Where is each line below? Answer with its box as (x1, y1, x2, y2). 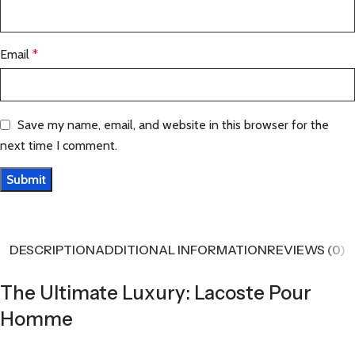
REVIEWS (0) (267, 242, 345, 258)
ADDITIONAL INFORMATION (95, 242, 267, 258)
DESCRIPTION (10, 242, 95, 258)
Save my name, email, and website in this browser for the (17, 116, 329, 132)
